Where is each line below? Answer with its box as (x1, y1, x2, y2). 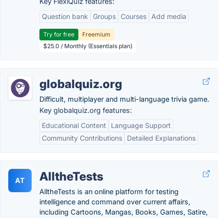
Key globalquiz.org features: (39, 106, 132, 114)
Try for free (43, 31, 74, 38)
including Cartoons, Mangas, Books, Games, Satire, (39, 208, 208, 216)
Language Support (111, 121, 171, 129)
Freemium (82, 31, 110, 38)
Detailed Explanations (127, 134, 196, 142)
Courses (121, 12, 146, 20)
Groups (93, 12, 116, 20)
